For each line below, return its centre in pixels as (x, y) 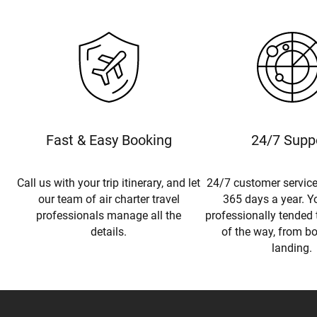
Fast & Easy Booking (109, 140)
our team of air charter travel (109, 199)
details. (109, 231)
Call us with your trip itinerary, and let (109, 183)
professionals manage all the (109, 215)
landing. (292, 248)
